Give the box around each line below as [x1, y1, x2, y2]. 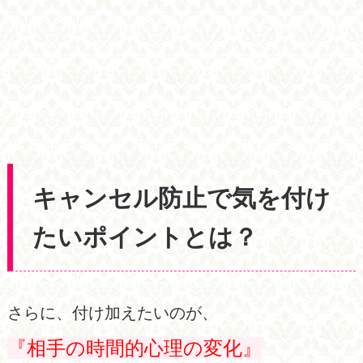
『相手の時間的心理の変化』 [6, 336, 262, 359]
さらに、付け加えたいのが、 [6, 303, 218, 322]
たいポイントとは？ [32, 222, 258, 250]
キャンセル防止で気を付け [32, 183, 331, 211]
